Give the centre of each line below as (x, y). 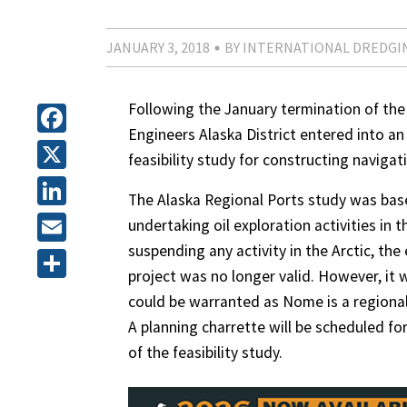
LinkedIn (90, 227)
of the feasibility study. (205, 352)
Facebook (95, 154)
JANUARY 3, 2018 (158, 47)
